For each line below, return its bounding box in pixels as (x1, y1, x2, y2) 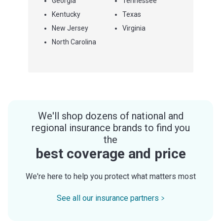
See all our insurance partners (56, 193, 159, 203)
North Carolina (51, 37, 96, 46)
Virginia (122, 24, 146, 32)
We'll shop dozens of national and (37, 110, 184, 122)
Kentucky (51, 10, 80, 18)
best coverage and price (35, 145, 186, 162)
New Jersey (51, 24, 88, 32)
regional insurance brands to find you (31, 121, 190, 134)
